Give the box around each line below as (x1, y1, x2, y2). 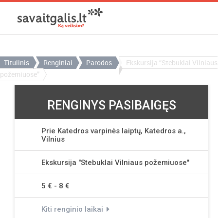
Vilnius (41, 135, 65, 144)
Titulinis (4, 58, 29, 67)
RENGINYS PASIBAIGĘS (47, 98, 176, 112)
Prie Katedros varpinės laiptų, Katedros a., (41, 127, 186, 135)
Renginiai (43, 58, 73, 67)
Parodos (86, 58, 112, 67)
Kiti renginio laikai (41, 205, 103, 214)
